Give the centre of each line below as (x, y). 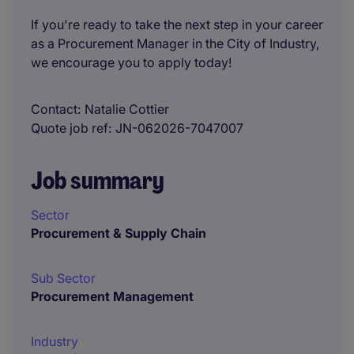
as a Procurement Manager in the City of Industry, (175, 43)
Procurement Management (112, 296)
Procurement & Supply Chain (119, 233)
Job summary (98, 181)
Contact (54, 109)
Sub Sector (63, 278)
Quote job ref (70, 128)
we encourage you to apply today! (131, 62)
